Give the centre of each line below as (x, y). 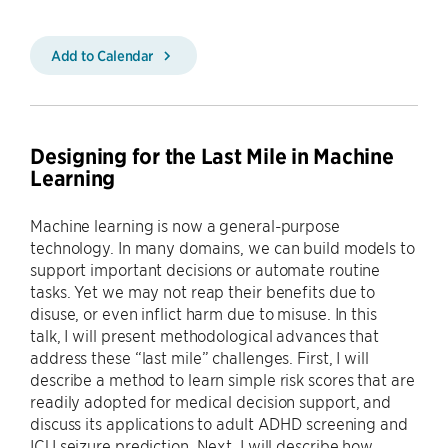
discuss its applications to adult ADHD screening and (219, 423)
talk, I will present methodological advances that (205, 335)
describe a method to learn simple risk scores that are (222, 379)
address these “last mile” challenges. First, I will (199, 357)
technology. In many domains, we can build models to (222, 247)
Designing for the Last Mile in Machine (212, 156)
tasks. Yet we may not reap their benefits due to (203, 291)
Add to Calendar (104, 55)
